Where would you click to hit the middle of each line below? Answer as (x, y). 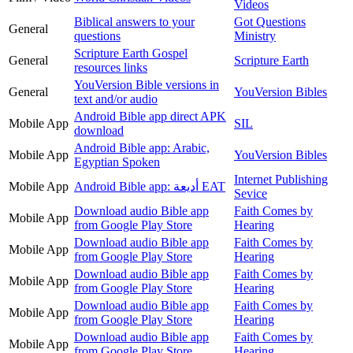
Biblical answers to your (134, 21)
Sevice (251, 193)
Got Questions (270, 21)
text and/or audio (116, 98)
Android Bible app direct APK (150, 116)
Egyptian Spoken (117, 162)
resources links (111, 67)
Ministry (255, 35)
